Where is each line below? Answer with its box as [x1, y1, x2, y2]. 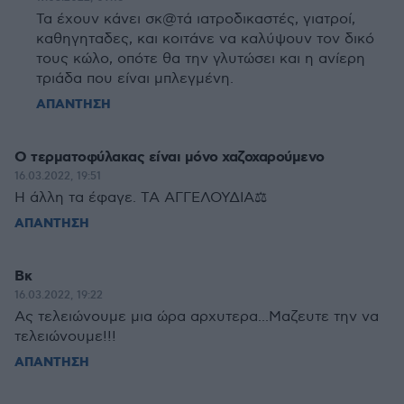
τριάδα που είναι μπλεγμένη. [36, 70, 234, 87]
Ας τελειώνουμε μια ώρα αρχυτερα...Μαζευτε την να [14, 308, 379, 326]
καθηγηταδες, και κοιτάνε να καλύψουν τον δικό [36, 31, 374, 48]
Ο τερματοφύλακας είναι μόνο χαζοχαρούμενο [14, 148, 325, 167]
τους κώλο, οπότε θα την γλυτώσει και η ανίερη [36, 50, 365, 68]
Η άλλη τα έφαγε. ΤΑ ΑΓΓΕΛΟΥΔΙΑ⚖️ [14, 189, 267, 207]
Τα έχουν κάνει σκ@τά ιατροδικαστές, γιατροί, [36, 11, 355, 28]
